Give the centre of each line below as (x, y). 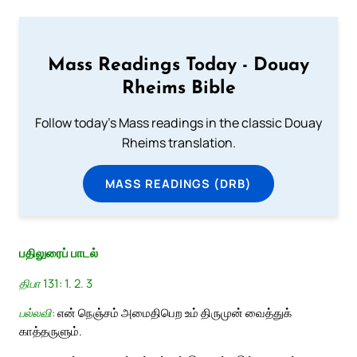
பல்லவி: (37, 313)
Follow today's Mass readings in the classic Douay (178, 122)
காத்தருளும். (51, 331)
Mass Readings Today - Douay (178, 65)
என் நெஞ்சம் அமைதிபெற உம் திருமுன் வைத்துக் (173, 313)
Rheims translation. (178, 142)
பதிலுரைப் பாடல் (59, 253)
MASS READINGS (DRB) (178, 183)
